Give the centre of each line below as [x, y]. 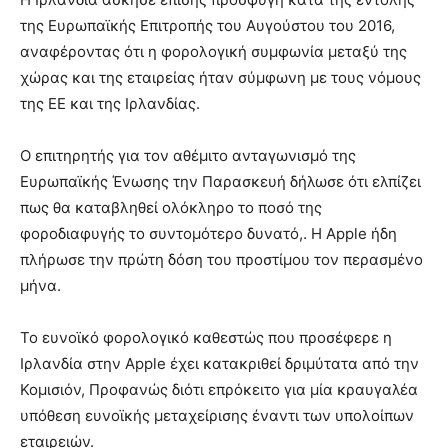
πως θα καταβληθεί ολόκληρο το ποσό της [171, 208]
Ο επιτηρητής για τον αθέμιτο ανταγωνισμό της [188, 156]
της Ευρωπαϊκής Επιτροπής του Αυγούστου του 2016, [207, 26]
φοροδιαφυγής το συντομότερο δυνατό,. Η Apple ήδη [208, 234]
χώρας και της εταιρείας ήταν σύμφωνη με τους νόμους [220, 78]
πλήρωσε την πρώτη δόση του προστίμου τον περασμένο [221, 260]
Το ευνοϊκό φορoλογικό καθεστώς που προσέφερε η [206, 338]
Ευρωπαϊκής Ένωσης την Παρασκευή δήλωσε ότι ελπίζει [220, 182]
